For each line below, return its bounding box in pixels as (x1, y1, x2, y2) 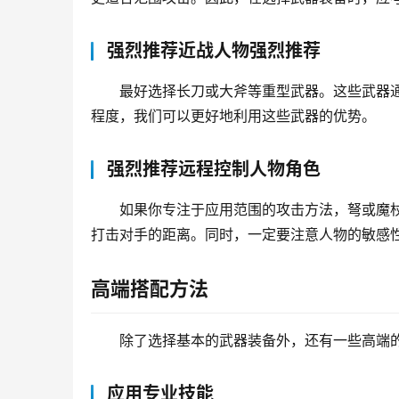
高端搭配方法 (91, 277, 208, 301)
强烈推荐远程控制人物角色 (107, 159, 321, 181)
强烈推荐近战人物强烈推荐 (107, 40, 321, 62)
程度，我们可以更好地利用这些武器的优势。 (91, 107, 376, 126)
